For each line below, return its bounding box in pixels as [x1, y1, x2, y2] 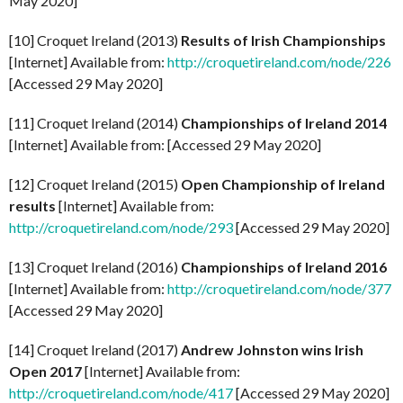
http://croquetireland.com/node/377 [167, 279, 391, 297]
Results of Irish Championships [181, 31, 386, 49]
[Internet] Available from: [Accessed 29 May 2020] [9, 135, 321, 153]
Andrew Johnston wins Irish [181, 340, 363, 358]
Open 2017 [9, 362, 85, 380]
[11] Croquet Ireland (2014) [9, 113, 181, 131]
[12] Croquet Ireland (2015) [9, 175, 181, 193]
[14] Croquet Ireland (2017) [9, 340, 181, 358]
